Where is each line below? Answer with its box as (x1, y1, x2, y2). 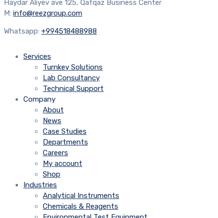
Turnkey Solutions (43, 63, 103, 72)
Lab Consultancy (43, 73, 100, 83)
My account (43, 159, 82, 168)
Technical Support (43, 84, 104, 93)
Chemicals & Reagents (43, 202, 118, 211)
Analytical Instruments (43, 191, 119, 200)
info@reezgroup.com (13, 9, 82, 18)
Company (23, 95, 55, 104)
